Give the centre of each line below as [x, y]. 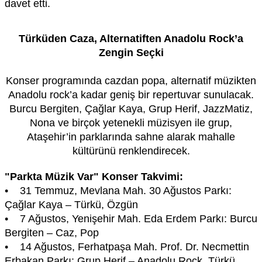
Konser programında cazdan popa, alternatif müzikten [131, 80]
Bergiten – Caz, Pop [52, 232]
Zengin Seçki [131, 52]
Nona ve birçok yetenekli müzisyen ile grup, [131, 123]
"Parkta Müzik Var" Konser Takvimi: [94, 176]
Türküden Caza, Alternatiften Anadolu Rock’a [131, 38]
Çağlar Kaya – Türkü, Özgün [71, 204]
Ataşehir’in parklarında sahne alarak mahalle [131, 137]
